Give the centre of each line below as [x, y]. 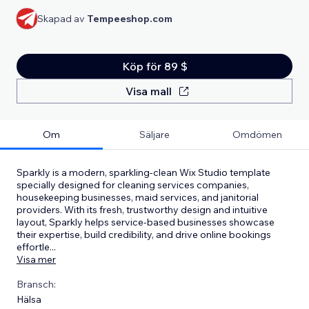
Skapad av [62, 18]
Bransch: [36, 284]
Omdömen [258, 134]
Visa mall [148, 91]
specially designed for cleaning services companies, [133, 185]
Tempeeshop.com [130, 18]
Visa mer [36, 259]
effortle [33, 247]
